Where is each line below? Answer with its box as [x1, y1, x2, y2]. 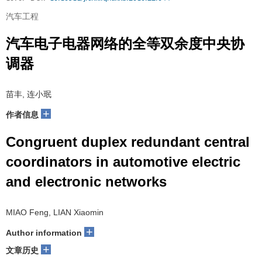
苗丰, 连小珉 [6, 89, 51, 99]
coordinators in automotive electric [6, 154, 240, 170]
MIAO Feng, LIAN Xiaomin [6, 208, 104, 218]
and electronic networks [6, 174, 167, 190]
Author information [6, 228, 82, 238]
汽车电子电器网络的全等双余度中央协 [6, 36, 244, 52]
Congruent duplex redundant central [6, 134, 250, 150]
